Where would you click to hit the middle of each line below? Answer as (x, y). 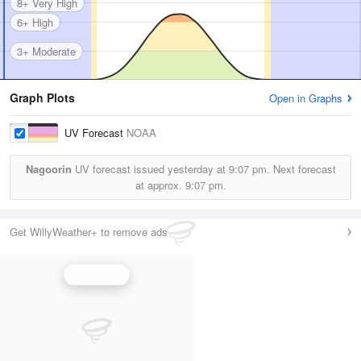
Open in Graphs (306, 98)
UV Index (97, 274)
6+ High (35, 22)
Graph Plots (42, 98)
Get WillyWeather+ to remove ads (89, 232)
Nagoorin (48, 169)
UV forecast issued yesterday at (150, 169)
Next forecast (303, 169)
